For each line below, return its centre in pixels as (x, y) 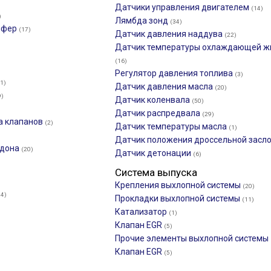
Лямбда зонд (142, 21)
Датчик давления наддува (170, 34)
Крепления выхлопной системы (179, 185)
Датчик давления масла (165, 87)
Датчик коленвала (153, 100)
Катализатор (142, 212)
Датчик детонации (154, 153)
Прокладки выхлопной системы (178, 198)
